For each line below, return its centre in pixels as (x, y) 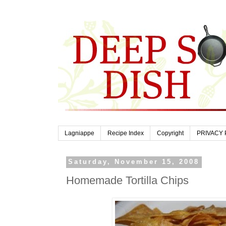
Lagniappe (79, 133)
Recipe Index (126, 133)
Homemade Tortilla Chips (127, 180)
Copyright (170, 133)
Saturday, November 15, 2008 (134, 162)
